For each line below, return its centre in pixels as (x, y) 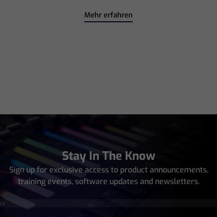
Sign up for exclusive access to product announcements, (108, 170)
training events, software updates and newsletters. (108, 181)
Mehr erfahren (108, 15)
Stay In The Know (108, 156)
